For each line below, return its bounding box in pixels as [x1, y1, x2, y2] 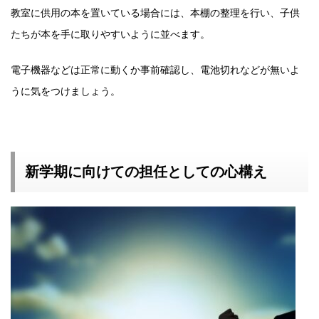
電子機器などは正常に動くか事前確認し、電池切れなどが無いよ [11, 63, 300, 75]
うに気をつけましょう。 [11, 84, 120, 97]
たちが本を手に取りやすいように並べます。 [11, 27, 210, 40]
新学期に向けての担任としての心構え [25, 162, 267, 180]
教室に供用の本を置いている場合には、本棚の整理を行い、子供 [11, 6, 300, 19]
